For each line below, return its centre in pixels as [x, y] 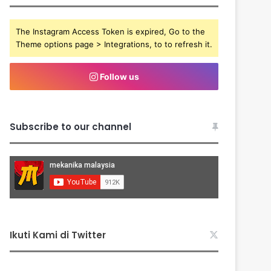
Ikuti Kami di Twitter [58, 235]
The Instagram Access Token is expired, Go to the [111, 31]
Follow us [118, 76]
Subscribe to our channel [71, 126]
